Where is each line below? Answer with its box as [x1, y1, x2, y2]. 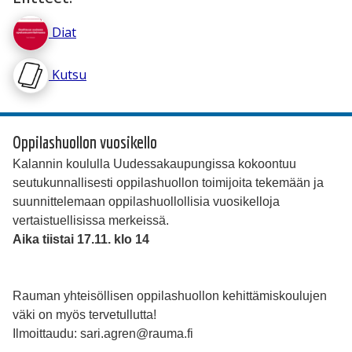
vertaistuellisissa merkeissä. [13, 214, 169, 228]
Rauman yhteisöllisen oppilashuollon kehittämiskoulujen [13, 289, 327, 303]
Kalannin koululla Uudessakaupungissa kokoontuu [13, 157, 296, 171]
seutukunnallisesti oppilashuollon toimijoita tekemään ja [13, 176, 324, 190]
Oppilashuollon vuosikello [13, 132, 157, 152]
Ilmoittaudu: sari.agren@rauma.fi [13, 327, 193, 341]
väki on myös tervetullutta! [13, 308, 156, 322]
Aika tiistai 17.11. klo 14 [13, 233, 149, 247]
